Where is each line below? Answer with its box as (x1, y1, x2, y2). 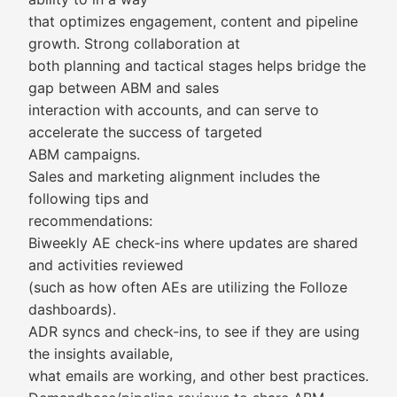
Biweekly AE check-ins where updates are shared (28, 234, 358, 252)
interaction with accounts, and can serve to (28, 101, 319, 119)
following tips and (28, 190, 149, 207)
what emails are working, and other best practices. (28, 367, 369, 385)
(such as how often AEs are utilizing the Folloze (28, 278, 347, 296)
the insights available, (28, 345, 173, 362)
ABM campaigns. (28, 145, 140, 163)
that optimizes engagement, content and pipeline (28, 12, 358, 30)
